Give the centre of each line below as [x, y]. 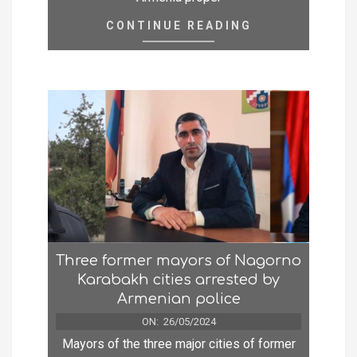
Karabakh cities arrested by [178, 280]
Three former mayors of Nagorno [178, 261]
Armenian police [178, 299]
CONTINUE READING [178, 25]
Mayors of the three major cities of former [178, 344]
